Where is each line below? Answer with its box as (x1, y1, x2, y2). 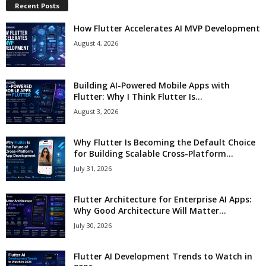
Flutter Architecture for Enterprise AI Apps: (74, 193, 252, 205)
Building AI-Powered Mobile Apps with (74, 79, 230, 91)
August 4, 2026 (74, 38, 118, 47)
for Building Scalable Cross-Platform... (74, 147, 233, 159)
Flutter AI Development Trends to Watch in (74, 250, 252, 262)
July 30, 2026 (74, 220, 112, 230)
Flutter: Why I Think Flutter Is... (74, 90, 202, 102)
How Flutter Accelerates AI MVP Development (74, 22, 260, 34)
